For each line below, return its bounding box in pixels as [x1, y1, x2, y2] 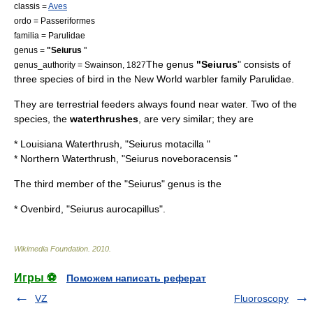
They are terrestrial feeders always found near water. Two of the [14, 99, 297, 110]
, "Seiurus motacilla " [119, 138, 210, 150]
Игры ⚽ [14, 272, 57, 284]
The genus [146, 59, 196, 70]
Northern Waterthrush [20, 153, 116, 164]
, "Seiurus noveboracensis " [116, 153, 238, 164]
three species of [14, 73, 87, 85]
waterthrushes [70, 113, 138, 124]
